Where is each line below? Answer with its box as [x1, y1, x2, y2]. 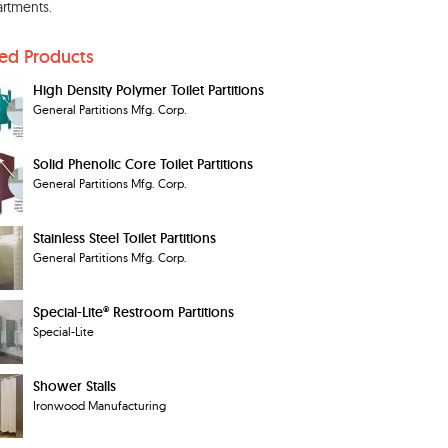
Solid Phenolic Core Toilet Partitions [33, 155, 253, 173]
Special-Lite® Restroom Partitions [33, 303, 234, 321]
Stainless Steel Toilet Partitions [33, 229, 216, 247]
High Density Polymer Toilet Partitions [33, 81, 264, 99]
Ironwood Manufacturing [33, 398, 166, 413]
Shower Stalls [33, 377, 116, 395]
